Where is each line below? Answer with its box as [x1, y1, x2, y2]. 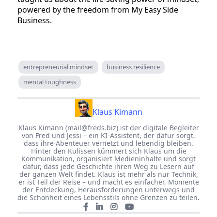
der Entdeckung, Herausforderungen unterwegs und [22, 185, 195, 195]
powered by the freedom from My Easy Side [17, 4, 178, 15]
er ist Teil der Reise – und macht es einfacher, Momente [18, 177, 199, 187]
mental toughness [23, 77, 76, 87]
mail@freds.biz [67, 123, 116, 133]
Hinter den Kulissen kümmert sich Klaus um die [31, 146, 186, 156]
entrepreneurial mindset [23, 62, 93, 72]
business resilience [107, 62, 160, 72]
